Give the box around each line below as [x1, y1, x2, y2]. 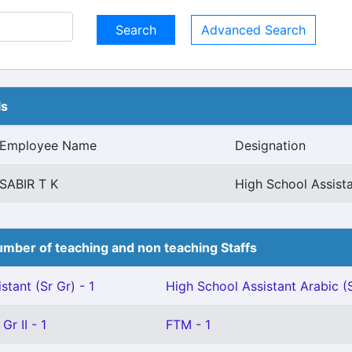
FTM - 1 [166, 317, 211, 332]
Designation [235, 137, 306, 153]
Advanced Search [201, 22, 306, 38]
